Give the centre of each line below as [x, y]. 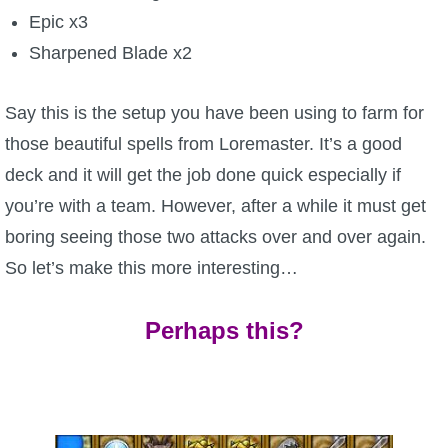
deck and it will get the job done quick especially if [203, 175]
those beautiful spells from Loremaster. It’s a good [203, 144]
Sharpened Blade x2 [110, 53]
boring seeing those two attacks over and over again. [215, 237]
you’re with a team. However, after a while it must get [215, 206]
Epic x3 [58, 22]
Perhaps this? [224, 331]
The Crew [60, 32]
